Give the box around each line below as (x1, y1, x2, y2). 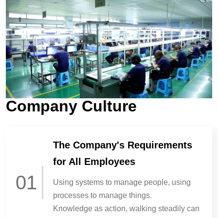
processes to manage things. (53, 191, 152, 200)
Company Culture (6, 97, 137, 115)
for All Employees (53, 156, 135, 167)
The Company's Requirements (53, 139, 192, 150)
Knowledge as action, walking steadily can (53, 204, 200, 213)
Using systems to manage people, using (53, 178, 191, 186)
